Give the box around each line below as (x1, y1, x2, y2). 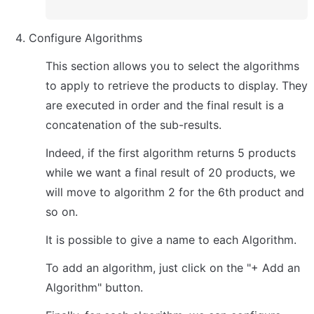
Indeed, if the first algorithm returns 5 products (46, 145, 296, 160)
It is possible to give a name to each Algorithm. (46, 232, 296, 247)
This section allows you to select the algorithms (46, 58, 299, 73)
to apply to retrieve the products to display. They (46, 78, 308, 93)
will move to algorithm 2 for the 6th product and (46, 184, 304, 199)
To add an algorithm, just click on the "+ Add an (46, 260, 300, 275)
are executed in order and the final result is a (46, 97, 284, 112)
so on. (46, 204, 78, 219)
